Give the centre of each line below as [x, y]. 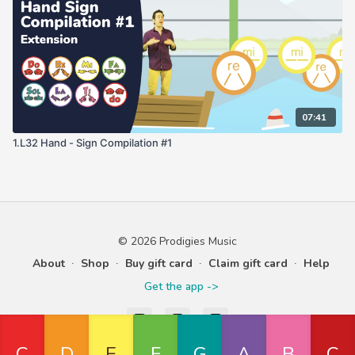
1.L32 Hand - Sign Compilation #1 [92, 142]
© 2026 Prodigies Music [177, 241]
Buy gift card [158, 263]
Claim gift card [248, 263]
